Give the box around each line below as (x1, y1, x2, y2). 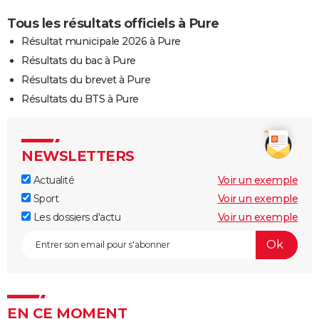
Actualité (31, 173, 74, 187)
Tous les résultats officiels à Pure (7, 15, 219, 31)
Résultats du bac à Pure (21, 53, 136, 67)
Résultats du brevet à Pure (21, 73, 150, 86)
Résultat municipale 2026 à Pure (21, 34, 181, 48)
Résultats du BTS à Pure (21, 92, 139, 105)
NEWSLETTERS (21, 147, 135, 164)
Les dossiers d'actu (31, 210, 120, 224)
